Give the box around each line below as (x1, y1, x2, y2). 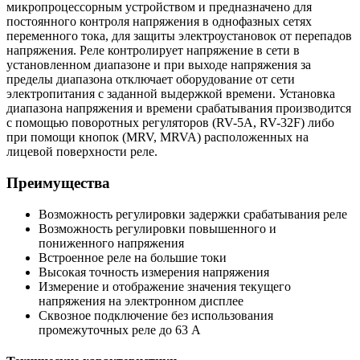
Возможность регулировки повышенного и (39, 221, 276, 235)
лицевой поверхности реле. (6, 145, 157, 159)
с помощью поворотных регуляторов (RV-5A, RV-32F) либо (6, 116, 334, 130)
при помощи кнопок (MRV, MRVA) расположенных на (6, 130, 309, 145)
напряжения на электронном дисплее (39, 293, 243, 308)
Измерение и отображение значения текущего (39, 279, 291, 293)
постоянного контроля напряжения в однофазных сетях (6, 14, 312, 29)
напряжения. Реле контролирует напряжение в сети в (6, 43, 300, 58)
